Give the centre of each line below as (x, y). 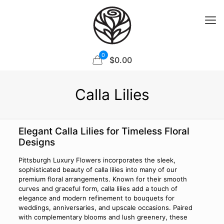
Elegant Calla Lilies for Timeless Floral (104, 131)
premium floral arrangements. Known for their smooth (102, 179)
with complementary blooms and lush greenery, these (103, 217)
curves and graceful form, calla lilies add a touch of (98, 188)
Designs (36, 142)
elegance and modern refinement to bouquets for (96, 198)
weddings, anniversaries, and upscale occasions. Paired (105, 207)
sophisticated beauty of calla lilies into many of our (97, 169)
